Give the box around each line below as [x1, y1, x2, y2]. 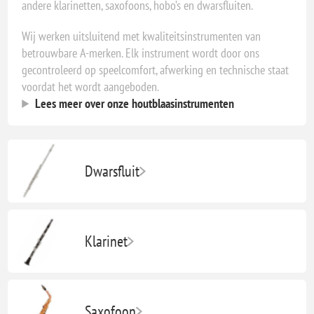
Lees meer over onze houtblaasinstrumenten [35, 95, 235, 111]
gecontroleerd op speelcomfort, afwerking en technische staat [22, 61, 289, 78]
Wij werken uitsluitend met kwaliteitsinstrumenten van [22, 27, 261, 44]
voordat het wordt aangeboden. [22, 78, 160, 95]
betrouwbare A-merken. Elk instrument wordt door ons [22, 44, 260, 61]
